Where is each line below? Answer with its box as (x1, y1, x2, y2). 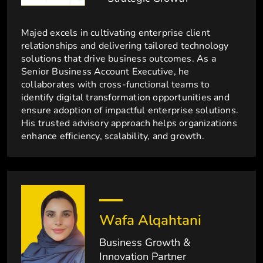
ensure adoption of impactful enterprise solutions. (21, 104, 239, 117)
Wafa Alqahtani (99, 211, 202, 230)
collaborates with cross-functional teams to (21, 78, 210, 92)
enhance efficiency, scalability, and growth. (21, 130, 204, 143)
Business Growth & (99, 235, 191, 250)
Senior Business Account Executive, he (21, 65, 190, 79)
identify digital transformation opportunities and (21, 91, 230, 104)
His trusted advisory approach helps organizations (21, 117, 237, 130)
